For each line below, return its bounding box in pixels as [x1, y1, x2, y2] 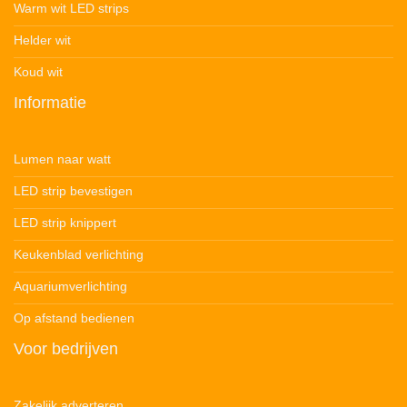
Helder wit [14, 32, 71, 47]
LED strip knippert [14, 214, 116, 230]
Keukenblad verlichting [14, 246, 144, 262]
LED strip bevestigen [14, 183, 133, 198]
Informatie [14, 93, 86, 112]
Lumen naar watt [14, 151, 111, 166]
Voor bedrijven [14, 339, 118, 358]
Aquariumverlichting [14, 278, 127, 293]
